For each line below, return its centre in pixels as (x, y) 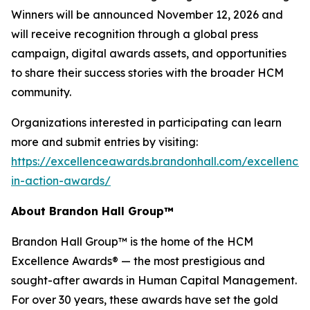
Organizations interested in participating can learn (146, 122)
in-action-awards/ (61, 181)
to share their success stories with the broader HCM (147, 73)
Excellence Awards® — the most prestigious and (138, 261)
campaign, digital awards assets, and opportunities (149, 53)
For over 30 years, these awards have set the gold (145, 300)
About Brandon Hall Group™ (92, 211)
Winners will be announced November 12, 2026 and (147, 15)
